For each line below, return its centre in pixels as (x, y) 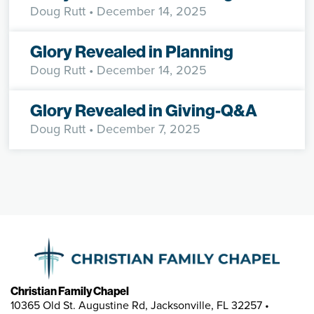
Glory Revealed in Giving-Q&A (144, 110)
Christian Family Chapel (70, 291)
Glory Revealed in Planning (132, 52)
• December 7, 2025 (143, 129)
